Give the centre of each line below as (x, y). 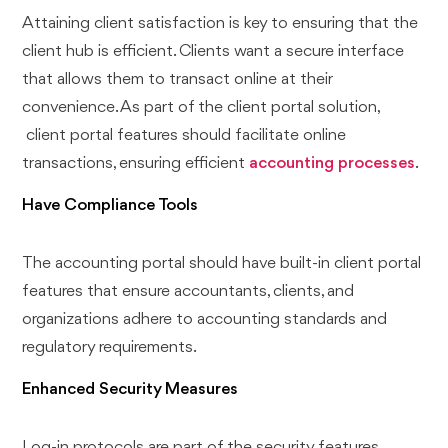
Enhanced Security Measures (130, 389)
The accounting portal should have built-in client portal (222, 263)
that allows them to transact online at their (177, 79)
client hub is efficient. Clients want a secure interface (213, 51)
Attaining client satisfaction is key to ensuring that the (220, 23)
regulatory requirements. (110, 347)
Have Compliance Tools (110, 205)
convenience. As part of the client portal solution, (201, 107)
